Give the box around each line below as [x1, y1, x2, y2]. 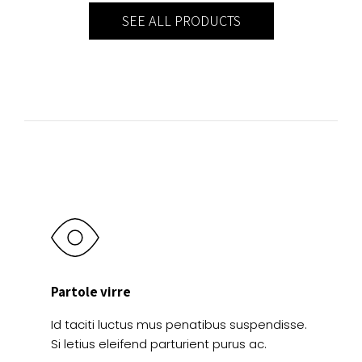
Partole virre [51, 283, 131, 301]
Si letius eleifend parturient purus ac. [51, 335, 267, 353]
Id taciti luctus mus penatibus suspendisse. [51, 316, 307, 334]
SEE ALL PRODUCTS [121, 11, 241, 31]
